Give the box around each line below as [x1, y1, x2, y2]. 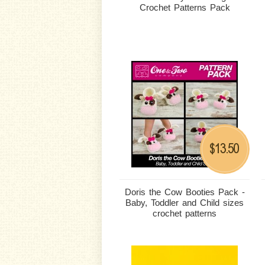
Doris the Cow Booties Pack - [124, 187, 245, 197]
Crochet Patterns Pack [139, 2, 230, 12]
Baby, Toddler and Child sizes [125, 198, 244, 208]
